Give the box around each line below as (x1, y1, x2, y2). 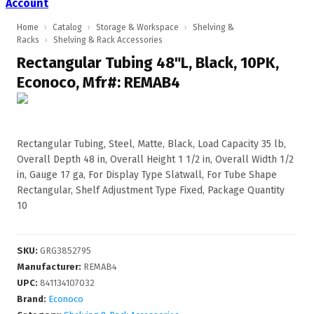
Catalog (53, 22, 82, 32)
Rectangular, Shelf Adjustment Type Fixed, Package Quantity (17, 184, 285, 196)
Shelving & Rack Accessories (53, 35, 163, 45)
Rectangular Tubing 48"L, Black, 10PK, (17, 53, 279, 72)
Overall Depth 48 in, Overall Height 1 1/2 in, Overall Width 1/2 (17, 153, 294, 165)
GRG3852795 (40, 245, 91, 256)
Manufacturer (17, 261, 78, 272)
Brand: (17, 294, 46, 304)
